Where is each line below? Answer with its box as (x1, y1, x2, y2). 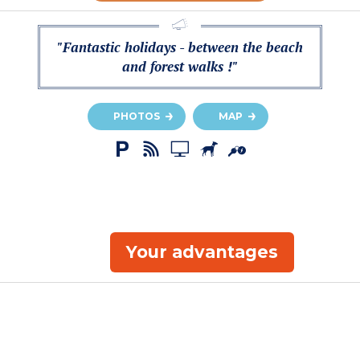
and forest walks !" (121, 56, 238, 76)
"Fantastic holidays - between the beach (56, 37, 303, 56)
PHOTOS (113, 109, 160, 122)
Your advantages (125, 241, 278, 262)
